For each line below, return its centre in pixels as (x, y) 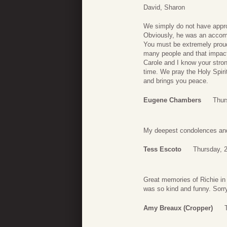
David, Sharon (164, 7)
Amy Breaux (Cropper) (178, 208)
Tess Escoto (162, 149)
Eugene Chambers (172, 100)
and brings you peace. (176, 81)
